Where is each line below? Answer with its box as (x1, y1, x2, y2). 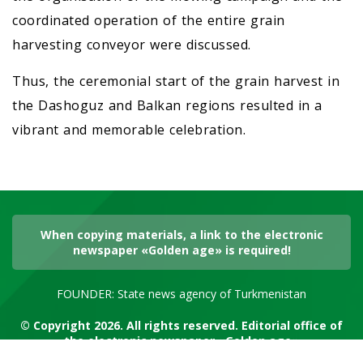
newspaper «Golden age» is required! (72, 241, 291, 258)
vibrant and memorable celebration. (12, 120, 246, 139)
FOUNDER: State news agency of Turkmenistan (57, 285, 306, 301)
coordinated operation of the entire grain (12, 11, 285, 29)
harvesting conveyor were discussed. (12, 35, 251, 53)
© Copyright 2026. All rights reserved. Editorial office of (20, 317, 343, 333)
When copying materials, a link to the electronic (40, 226, 323, 242)
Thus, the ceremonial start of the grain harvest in (12, 71, 340, 90)
